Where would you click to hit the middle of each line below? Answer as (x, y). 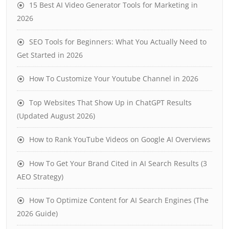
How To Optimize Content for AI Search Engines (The (119, 200)
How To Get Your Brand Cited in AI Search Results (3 (118, 163)
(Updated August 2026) (56, 116)
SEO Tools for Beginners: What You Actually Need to (118, 41)
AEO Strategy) (40, 176)
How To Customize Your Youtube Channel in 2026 (114, 78)
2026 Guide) (37, 213)
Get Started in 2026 (50, 55)
